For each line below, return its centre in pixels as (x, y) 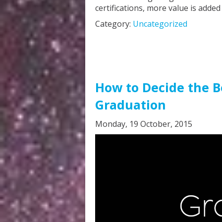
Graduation (131, 105)
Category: (114, 24)
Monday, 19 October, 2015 (144, 124)
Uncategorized (160, 24)
